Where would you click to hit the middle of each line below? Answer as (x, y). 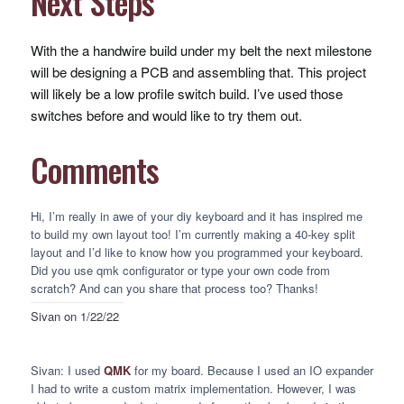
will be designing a (85, 71)
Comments (94, 169)
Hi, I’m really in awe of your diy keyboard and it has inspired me (196, 216)
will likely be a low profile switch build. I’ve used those (186, 93)
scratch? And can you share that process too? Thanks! (174, 288)
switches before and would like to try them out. (166, 115)
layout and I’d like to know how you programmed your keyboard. (197, 252)
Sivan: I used (67, 370)
